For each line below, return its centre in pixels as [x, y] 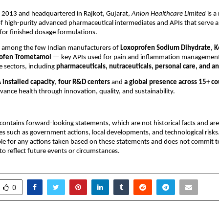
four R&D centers [84, 83]
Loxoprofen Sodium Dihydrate [165, 48]
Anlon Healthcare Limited [169, 14]
